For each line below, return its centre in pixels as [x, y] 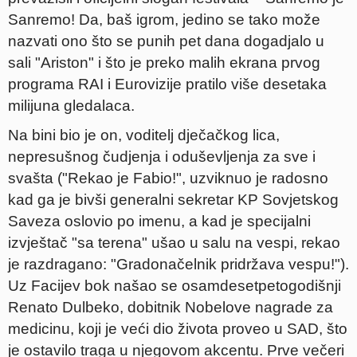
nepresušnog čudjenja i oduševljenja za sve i [162, 157]
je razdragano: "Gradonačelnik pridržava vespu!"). [178, 264]
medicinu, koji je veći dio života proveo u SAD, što [178, 329]
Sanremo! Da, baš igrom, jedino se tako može [164, 20]
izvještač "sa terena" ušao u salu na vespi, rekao [174, 243]
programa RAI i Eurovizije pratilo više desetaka [167, 84]
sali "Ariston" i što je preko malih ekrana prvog [164, 63]
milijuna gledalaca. [71, 106]
